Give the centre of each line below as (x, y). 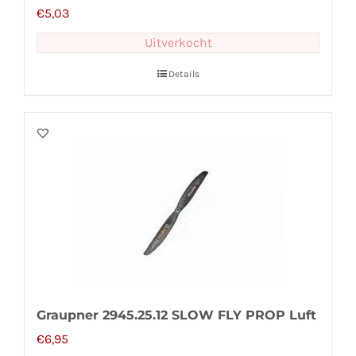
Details (184, 74)
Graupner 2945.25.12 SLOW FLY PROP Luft (176, 315)
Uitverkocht (178, 43)
